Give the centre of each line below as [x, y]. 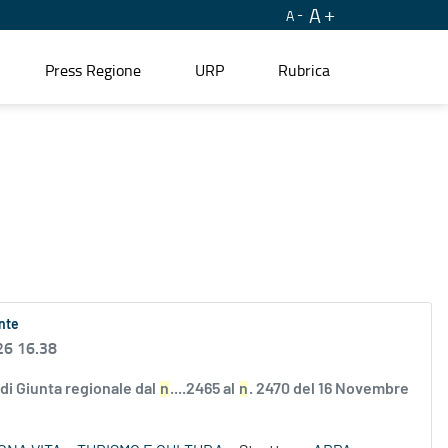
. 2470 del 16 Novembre [329, 389]
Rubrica [304, 69]
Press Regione [93, 69]
